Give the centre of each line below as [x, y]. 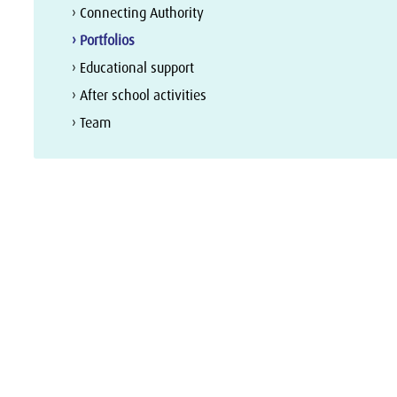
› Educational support [133, 67]
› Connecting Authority [138, 12]
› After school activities [140, 95]
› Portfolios [104, 40]
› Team [92, 122]
